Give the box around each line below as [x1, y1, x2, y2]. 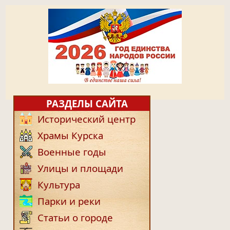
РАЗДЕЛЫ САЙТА [44, 97, 128, 110]
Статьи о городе [37, 211, 113, 224]
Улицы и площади [37, 162, 124, 175]
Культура [37, 178, 81, 191]
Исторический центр [37, 112, 136, 126]
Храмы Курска [37, 129, 104, 142]
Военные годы [37, 145, 107, 159]
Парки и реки [37, 195, 101, 208]
